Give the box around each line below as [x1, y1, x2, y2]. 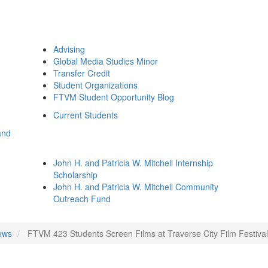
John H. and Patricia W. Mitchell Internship [53, 157, 213, 169]
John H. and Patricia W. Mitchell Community [53, 181, 218, 193]
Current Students [53, 109, 118, 121]
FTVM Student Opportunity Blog [53, 91, 174, 103]
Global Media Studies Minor [53, 55, 158, 67]
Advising [53, 43, 85, 55]
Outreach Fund [53, 193, 111, 205]
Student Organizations [53, 79, 138, 91]
